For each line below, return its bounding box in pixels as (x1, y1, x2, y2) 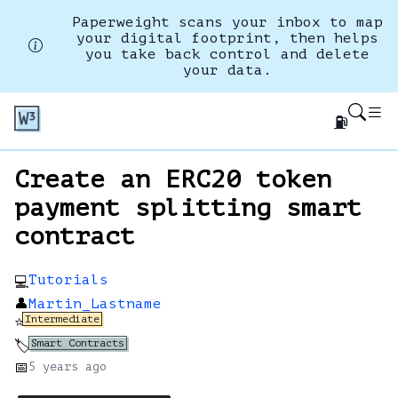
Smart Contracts (31, 337, 124, 349)
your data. (183, 62, 272, 78)
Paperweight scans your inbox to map (72, 14, 383, 30)
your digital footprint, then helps (76, 30, 378, 46)
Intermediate (25, 313, 99, 325)
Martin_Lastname (28, 296, 162, 312)
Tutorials (28, 272, 108, 288)
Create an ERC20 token (14, 165, 331, 194)
